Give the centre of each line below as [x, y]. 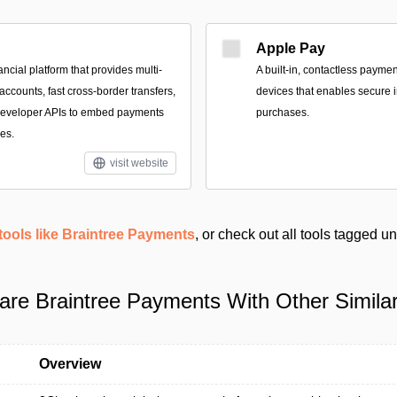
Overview [70, 364]
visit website [139, 163]
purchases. [283, 113]
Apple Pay [291, 48]
